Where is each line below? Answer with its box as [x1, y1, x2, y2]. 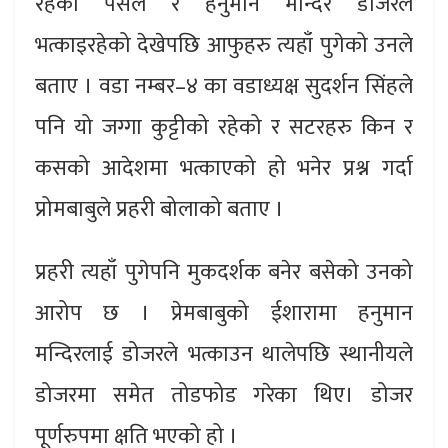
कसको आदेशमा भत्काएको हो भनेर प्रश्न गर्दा [35, 149, 413, 187]
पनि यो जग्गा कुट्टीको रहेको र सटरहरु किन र [35, 108, 413, 146]
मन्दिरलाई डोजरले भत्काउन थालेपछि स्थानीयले [35, 335, 413, 373]
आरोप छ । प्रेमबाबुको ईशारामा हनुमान [35, 294, 413, 332]
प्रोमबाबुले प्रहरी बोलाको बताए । [35, 190, 284, 228]
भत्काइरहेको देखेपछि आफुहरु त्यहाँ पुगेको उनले [35, 26, 413, 64]
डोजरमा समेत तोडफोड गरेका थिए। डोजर [35, 376, 413, 414]
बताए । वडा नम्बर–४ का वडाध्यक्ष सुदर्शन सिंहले [35, 67, 413, 105]
